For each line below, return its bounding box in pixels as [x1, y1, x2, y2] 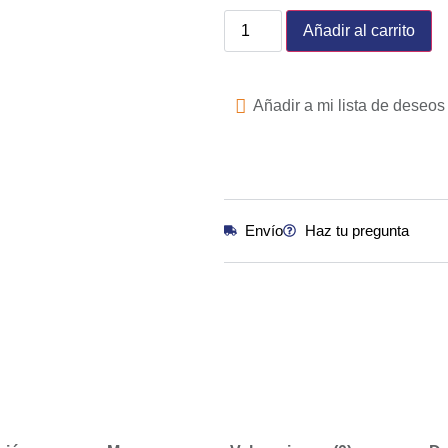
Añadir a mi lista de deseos [253, 97, 445, 115]
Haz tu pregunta [304, 221, 409, 239]
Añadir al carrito [303, 21, 416, 39]
